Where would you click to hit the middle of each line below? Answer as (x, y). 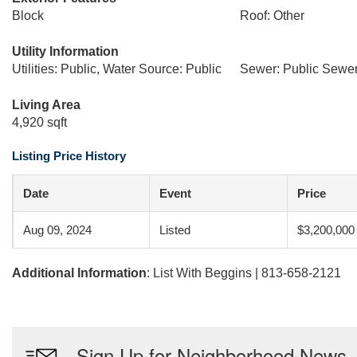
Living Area (46, 105)
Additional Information (79, 273)
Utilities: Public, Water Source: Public (117, 69)
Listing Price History (69, 156)
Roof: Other (272, 16)
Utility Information (65, 51)
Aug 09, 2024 (57, 230)
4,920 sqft (39, 122)
